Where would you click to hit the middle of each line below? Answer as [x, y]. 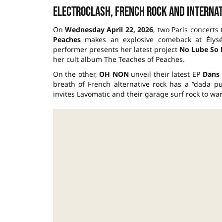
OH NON [114, 74]
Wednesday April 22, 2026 [109, 29]
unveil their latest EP [166, 74]
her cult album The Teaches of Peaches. [119, 59]
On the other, [76, 74]
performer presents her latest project [116, 49]
